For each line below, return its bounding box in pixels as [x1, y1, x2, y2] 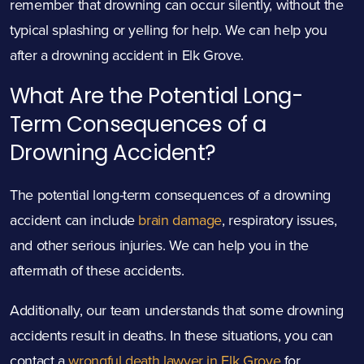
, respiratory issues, [222, 210, 337, 231]
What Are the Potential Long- [10, 81, 303, 111]
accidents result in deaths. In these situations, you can [10, 325, 333, 346]
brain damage [134, 210, 223, 231]
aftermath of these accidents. [10, 260, 184, 281]
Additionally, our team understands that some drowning [10, 300, 344, 321]
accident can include [10, 210, 135, 231]
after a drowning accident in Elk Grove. [10, 45, 248, 66]
